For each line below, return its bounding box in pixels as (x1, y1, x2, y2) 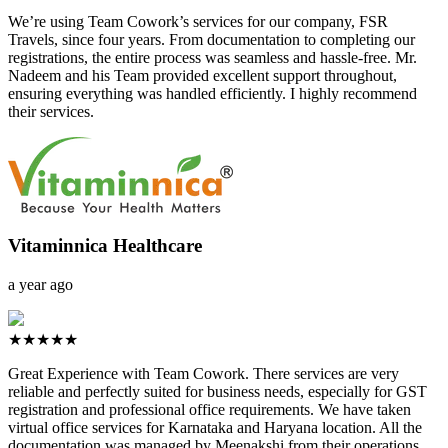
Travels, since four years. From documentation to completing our (8, 30, 415, 48)
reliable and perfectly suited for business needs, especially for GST (8, 383, 427, 401)
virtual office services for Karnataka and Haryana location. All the (8, 419, 422, 437)
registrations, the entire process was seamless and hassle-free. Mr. (8, 48, 417, 66)
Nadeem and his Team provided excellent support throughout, (8, 66, 397, 84)
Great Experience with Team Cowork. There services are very (8, 365, 399, 383)
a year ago (8, 276, 73, 294)
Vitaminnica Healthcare (8, 235, 202, 257)
